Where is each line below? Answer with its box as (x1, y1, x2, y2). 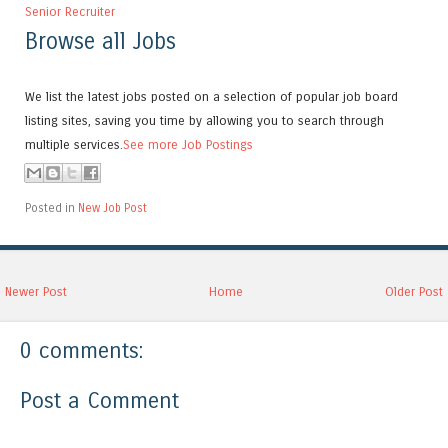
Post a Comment (20, 387, 179, 414)
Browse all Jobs (25, 28, 176, 56)
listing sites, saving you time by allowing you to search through (25, 113, 384, 129)
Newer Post (5, 284, 67, 300)
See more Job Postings (123, 137, 253, 153)
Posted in (25, 201, 78, 216)
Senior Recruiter (25, 3, 115, 19)
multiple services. (25, 137, 123, 153)
